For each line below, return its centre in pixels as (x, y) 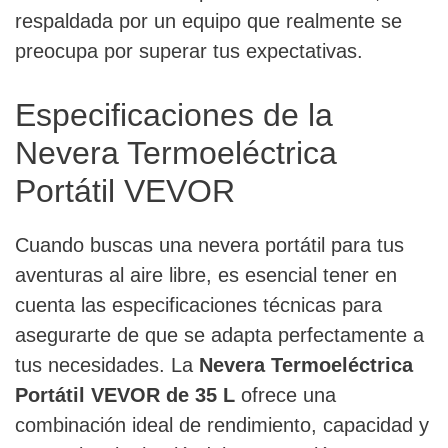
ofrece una (285, 395)
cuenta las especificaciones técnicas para (198, 305)
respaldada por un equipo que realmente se (208, 21)
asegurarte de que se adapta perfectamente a (219, 335)
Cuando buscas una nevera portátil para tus (209, 245)
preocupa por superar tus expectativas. (189, 51)
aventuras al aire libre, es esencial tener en (206, 275)
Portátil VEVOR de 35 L (125, 395)
